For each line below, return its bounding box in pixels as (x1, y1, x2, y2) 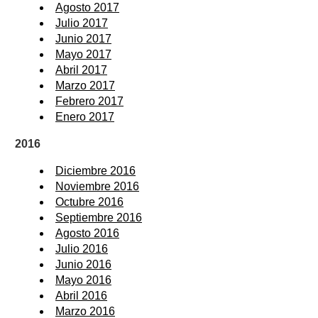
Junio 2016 (55, 258, 111, 270)
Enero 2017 (55, 110, 114, 123)
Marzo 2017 (55, 79, 115, 92)
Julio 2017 (55, 16, 108, 29)
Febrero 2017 (55, 94, 124, 107)
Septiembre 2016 (55, 211, 142, 224)
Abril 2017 (55, 63, 107, 76)
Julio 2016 (55, 242, 108, 255)
